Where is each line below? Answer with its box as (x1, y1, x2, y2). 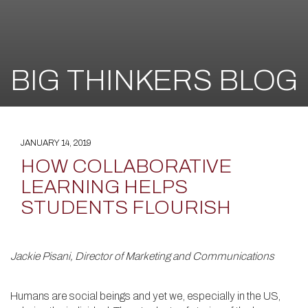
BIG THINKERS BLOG (10, 65, 298, 96)
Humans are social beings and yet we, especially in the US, (10, 290, 280, 302)
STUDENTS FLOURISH (21, 197, 231, 218)
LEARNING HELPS (21, 176, 188, 197)
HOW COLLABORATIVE (21, 155, 232, 177)
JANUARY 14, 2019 (21, 138, 91, 148)
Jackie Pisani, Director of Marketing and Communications (10, 250, 274, 262)
